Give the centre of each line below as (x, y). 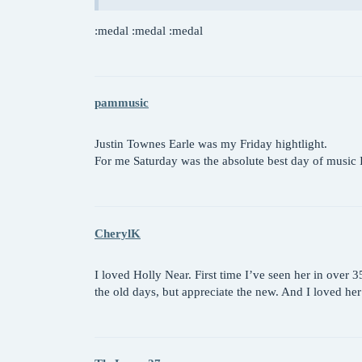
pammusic (122, 103)
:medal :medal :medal (149, 30)
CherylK (118, 233)
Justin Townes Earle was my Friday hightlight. (211, 144)
